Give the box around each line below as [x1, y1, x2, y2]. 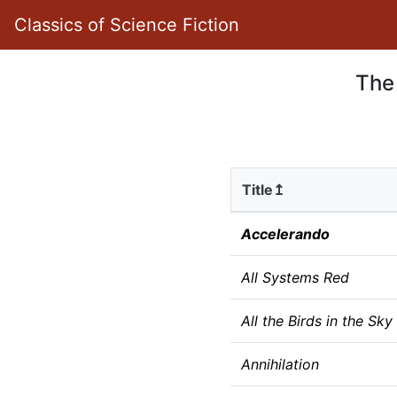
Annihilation [240, 355, 319, 373]
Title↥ [241, 181, 284, 198]
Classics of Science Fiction [14, 14, 239, 35]
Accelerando [240, 225, 330, 243]
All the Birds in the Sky [240, 312, 393, 330]
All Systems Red [240, 269, 349, 286]
